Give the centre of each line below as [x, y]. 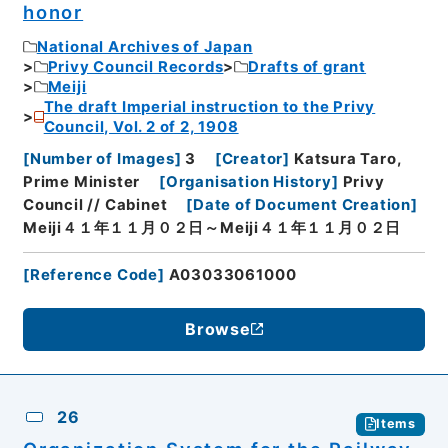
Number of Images [102, 159]
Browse [218, 329]
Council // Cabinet [95, 205]
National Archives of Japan [144, 46]
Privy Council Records [135, 66]
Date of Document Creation [302, 205]
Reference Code [94, 274]
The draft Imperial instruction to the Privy [209, 106]
